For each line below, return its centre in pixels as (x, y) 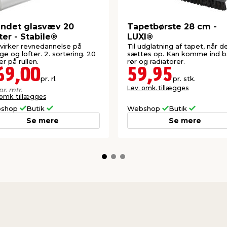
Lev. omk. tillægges (158, 88)
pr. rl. (49, 79)
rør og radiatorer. (156, 62)
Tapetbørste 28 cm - (172, 26)
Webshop (145, 109)
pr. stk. (184, 79)
